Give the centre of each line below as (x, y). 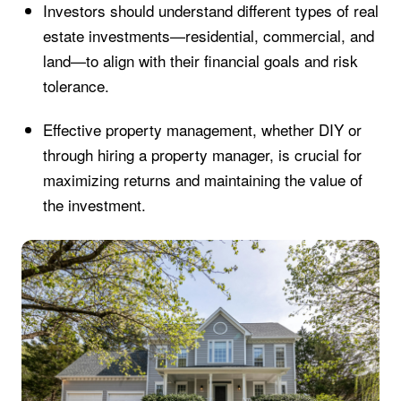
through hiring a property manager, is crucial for (202, 154)
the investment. (94, 204)
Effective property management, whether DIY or (202, 129)
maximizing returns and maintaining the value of (202, 179)
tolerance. (76, 86)
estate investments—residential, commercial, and (208, 36)
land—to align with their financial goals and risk (200, 61)
